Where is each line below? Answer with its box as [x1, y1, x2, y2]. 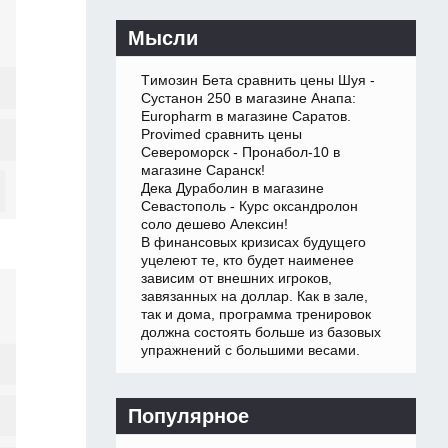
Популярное [128, 405, 249, 428]
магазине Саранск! [141, 162, 265, 179]
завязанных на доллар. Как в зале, [141, 288, 368, 305]
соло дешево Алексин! [141, 216, 288, 233]
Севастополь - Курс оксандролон [141, 198, 358, 215]
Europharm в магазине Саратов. [141, 108, 351, 125]
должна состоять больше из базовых [141, 324, 381, 341]
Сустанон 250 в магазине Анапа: [141, 90, 356, 107]
